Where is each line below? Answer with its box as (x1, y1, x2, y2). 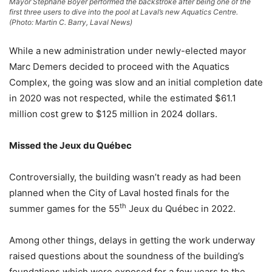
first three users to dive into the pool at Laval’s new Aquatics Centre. (9, 7, 238, 17)
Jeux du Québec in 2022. (126, 203, 236, 215)
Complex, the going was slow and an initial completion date (9, 76, 263, 89)
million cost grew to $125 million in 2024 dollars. (9, 108, 217, 120)
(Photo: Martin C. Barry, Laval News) (9, 18, 132, 27)
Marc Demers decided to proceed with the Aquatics (9, 61, 229, 73)
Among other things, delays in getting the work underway (9, 234, 255, 246)
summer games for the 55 (9, 203, 120, 215)
